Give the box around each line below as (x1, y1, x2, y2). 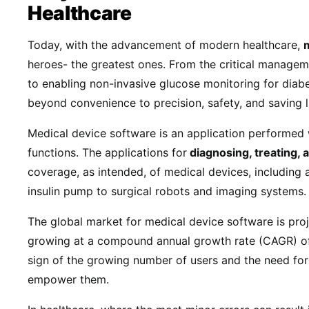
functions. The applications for (28, 146, 187, 159)
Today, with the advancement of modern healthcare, (28, 38, 303, 52)
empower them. (28, 272, 116, 286)
